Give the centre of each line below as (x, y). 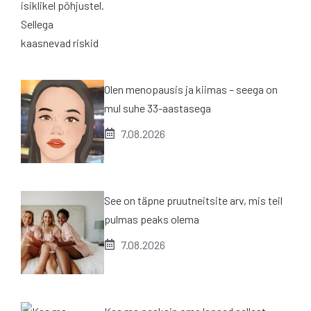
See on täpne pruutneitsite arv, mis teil (193, 200)
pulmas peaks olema (152, 219)
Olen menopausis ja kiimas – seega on (191, 89)
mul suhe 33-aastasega (158, 108)
